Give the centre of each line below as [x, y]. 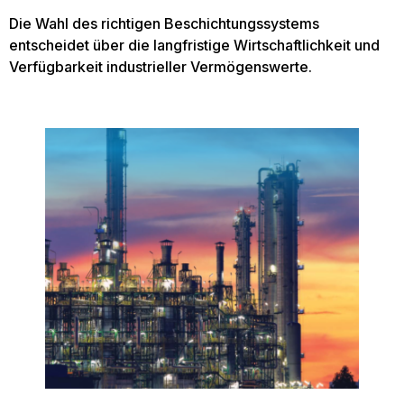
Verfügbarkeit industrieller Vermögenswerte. [161, 67]
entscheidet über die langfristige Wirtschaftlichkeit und [194, 46]
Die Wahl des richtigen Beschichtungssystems [164, 24]
